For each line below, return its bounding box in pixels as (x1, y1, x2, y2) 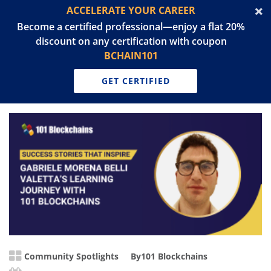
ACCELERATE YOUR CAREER (67, 4, 195, 17)
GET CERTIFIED (101, 75, 170, 87)
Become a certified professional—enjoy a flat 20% (17, 20, 245, 33)
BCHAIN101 (104, 49, 158, 62)
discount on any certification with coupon (35, 34, 227, 48)
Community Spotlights (24, 250, 119, 263)
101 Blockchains (141, 250, 207, 263)
